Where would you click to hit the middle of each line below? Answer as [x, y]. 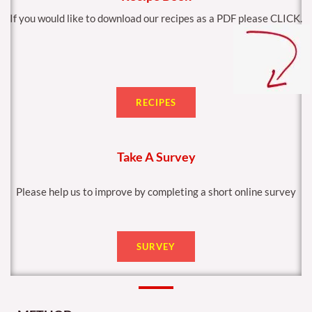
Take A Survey [156, 156]
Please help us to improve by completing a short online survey [156, 192]
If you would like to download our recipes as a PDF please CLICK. [156, 19]
